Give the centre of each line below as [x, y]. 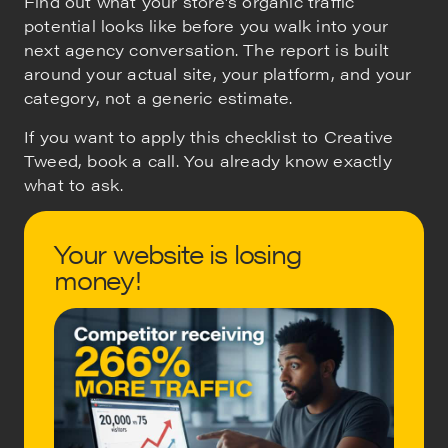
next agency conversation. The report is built [207, 50]
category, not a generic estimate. [158, 98]
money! [97, 279]
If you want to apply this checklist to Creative [209, 136]
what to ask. [74, 184]
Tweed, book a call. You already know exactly [208, 160]
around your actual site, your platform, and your [218, 74]
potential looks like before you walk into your [206, 26]
